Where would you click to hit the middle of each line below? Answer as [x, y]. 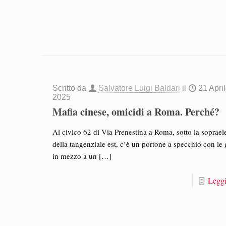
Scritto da [71, 88]
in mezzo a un [75, 156]
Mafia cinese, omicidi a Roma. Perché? [136, 111]
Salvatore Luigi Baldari [139, 88]
